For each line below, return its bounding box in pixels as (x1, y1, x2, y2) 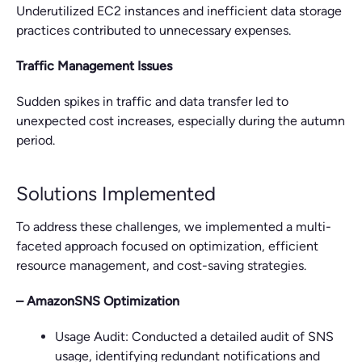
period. (16, 133, 55, 148)
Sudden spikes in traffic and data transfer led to (16, 94, 288, 109)
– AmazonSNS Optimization (16, 293, 179, 309)
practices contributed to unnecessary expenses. (16, 23, 291, 38)
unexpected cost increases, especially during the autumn (16, 113, 345, 128)
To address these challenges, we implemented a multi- (16, 219, 331, 234)
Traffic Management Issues (16, 58, 172, 74)
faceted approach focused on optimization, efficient (16, 238, 318, 254)
